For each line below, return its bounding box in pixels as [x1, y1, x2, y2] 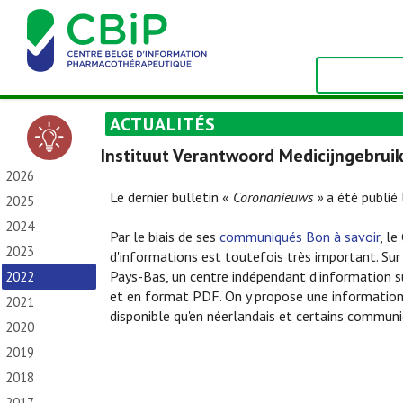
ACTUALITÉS [110, 112, 216, 136]
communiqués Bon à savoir [219, 228, 380, 246]
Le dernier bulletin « [110, 188, 233, 206]
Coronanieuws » [233, 188, 323, 206]
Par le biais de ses [110, 228, 219, 246]
